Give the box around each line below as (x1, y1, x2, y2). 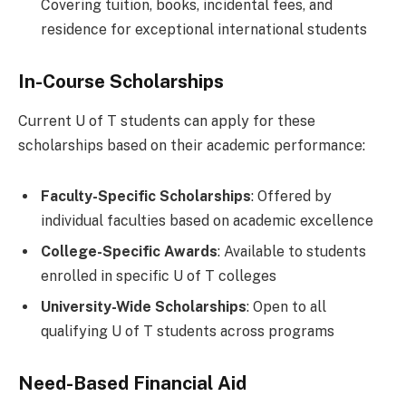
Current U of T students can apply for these (18, 112, 315, 130)
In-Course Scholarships (18, 71, 224, 93)
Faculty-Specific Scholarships (41, 188, 251, 206)
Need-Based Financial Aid (18, 372, 246, 394)
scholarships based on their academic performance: (18, 137, 365, 155)
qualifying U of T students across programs (41, 323, 334, 341)
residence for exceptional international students (41, 21, 367, 39)
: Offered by (251, 188, 332, 206)
